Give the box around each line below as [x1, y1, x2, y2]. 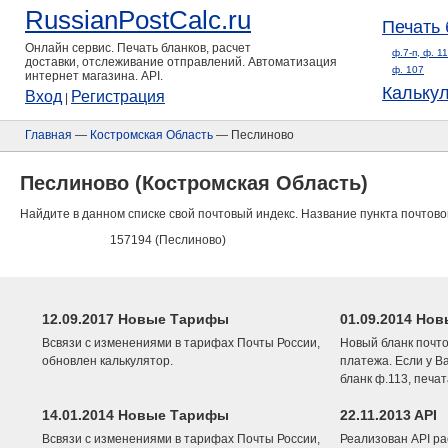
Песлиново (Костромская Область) [20, 172, 368, 194]
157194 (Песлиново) [110, 233, 226, 247]
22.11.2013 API [340, 407, 437, 423]
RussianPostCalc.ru [25, 5, 251, 35]
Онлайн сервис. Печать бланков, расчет [25, 41, 251, 55]
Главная [25, 128, 72, 142]
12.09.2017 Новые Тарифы [42, 311, 229, 327]
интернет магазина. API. [25, 69, 163, 83]
